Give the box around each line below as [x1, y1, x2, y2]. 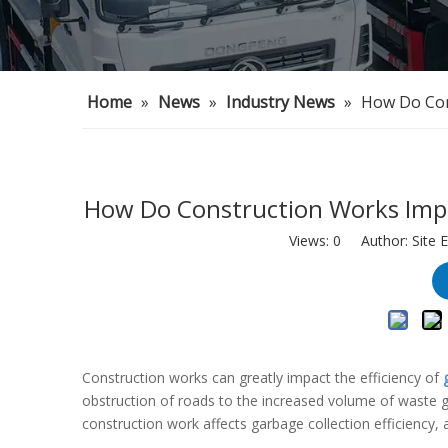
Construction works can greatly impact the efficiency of [82, 368, 443, 387]
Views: [289, 231, 333, 250]
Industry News [226, 91, 335, 113]
